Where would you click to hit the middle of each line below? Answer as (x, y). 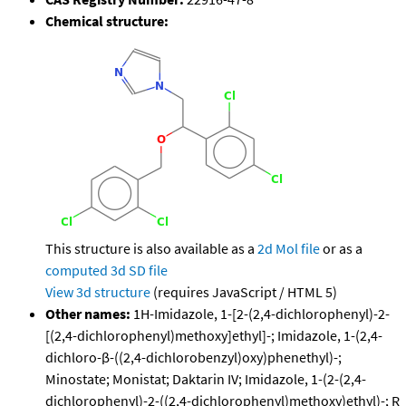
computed (77, 271)
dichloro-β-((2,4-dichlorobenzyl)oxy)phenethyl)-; (193, 358)
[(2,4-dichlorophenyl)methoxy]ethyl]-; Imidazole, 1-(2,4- (214, 336)
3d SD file (139, 271)
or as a (341, 249)
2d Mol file (289, 249)
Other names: (88, 314)
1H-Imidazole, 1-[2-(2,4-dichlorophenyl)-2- (260, 314)
